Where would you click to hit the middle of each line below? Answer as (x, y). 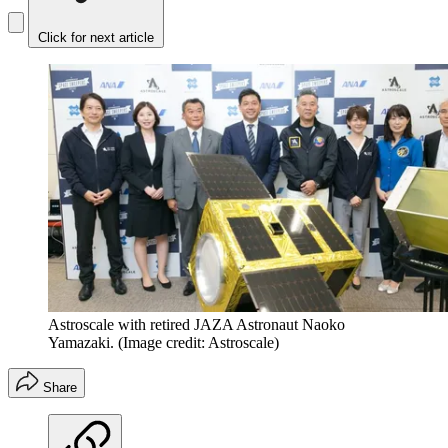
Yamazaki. (81, 342)
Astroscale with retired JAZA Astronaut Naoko (196, 324)
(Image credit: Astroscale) (198, 342)
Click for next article (96, 38)
